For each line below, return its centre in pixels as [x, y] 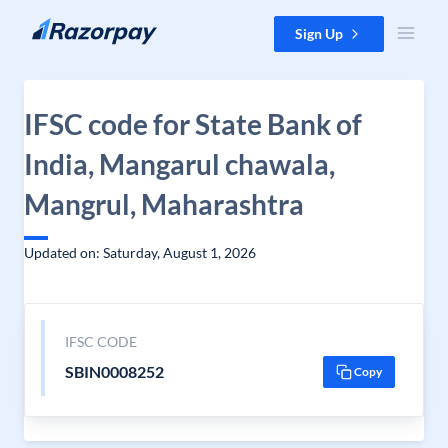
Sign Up [319, 33]
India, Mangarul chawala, [179, 164]
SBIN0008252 [114, 371]
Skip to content [63, 25]
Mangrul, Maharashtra [164, 204]
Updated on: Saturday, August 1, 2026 [140, 252]
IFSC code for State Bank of [193, 124]
